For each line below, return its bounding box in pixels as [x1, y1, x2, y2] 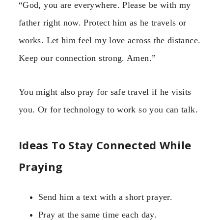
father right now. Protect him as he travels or [19, 18, 187, 28]
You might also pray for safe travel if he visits [19, 86, 192, 97]
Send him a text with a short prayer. [38, 192, 172, 202]
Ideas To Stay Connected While [19, 137, 192, 152]
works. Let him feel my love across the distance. [19, 35, 201, 46]
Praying [19, 159, 63, 174]
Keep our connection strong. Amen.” [19, 53, 156, 63]
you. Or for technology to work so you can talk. [19, 104, 198, 114]
